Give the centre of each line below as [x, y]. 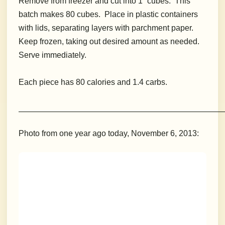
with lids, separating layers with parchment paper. [107, 28]
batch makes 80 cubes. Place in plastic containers [108, 15]
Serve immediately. [52, 55]
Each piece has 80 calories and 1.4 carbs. [93, 82]
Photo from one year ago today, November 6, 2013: [109, 134]
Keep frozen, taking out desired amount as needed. [110, 42]
